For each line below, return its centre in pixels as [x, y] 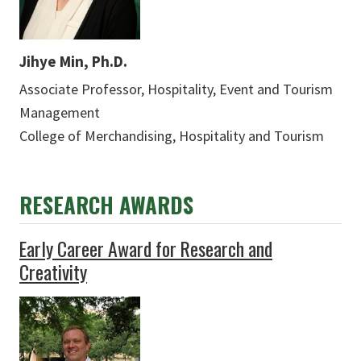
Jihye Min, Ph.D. [73, 61]
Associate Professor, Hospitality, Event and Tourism [176, 89]
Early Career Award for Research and [146, 248]
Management [60, 112]
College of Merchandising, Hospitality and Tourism [172, 135]
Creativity [53, 272]
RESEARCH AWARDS [106, 204]
